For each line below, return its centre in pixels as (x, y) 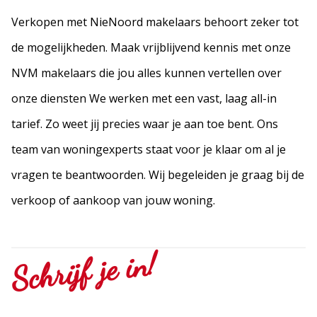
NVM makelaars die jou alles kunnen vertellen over (146, 73)
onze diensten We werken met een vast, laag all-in (144, 98)
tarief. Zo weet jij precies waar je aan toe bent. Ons (145, 124)
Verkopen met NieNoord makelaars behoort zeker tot (155, 22)
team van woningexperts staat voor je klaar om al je (149, 149)
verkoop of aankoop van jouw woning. (113, 200)
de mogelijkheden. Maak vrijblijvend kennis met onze (151, 47)
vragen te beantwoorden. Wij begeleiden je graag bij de (158, 175)
